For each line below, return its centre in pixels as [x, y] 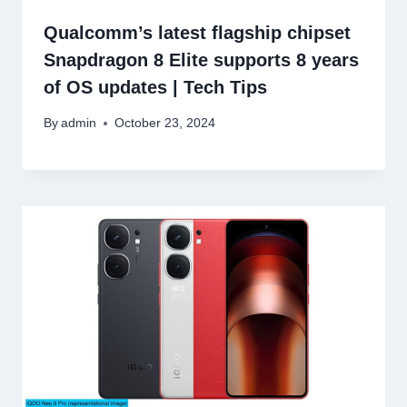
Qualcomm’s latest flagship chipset [197, 33]
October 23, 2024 [165, 123]
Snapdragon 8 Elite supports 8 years [201, 60]
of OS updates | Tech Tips [155, 88]
